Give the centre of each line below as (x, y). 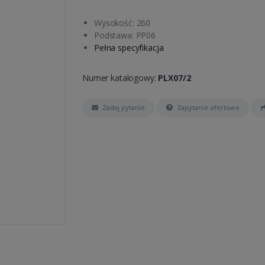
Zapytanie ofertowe (208, 107)
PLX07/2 (174, 77)
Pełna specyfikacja (129, 47)
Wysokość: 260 (122, 22)
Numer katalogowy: (120, 77)
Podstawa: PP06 (125, 35)
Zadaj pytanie (124, 107)
